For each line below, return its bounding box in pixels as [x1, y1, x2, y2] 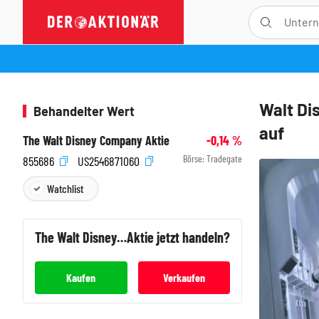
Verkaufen [162, 270, 205, 284]
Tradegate [206, 152, 242, 164]
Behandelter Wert [33, 103, 135, 119]
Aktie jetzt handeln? [127, 228, 230, 246]
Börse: [183, 152, 206, 164]
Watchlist [47, 181, 83, 195]
